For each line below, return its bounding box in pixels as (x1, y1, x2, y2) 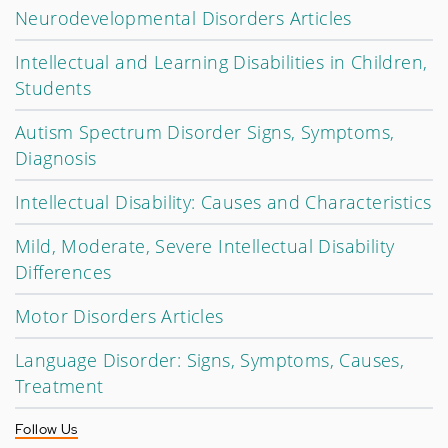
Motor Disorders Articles (15, 304, 224, 328)
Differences (15, 260, 112, 284)
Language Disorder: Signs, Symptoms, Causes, (15, 348, 405, 372)
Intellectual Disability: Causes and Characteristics (15, 190, 432, 214)
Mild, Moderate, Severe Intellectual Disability (15, 234, 395, 258)
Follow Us (15, 420, 78, 438)
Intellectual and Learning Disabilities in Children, (15, 50, 428, 74)
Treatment (15, 374, 104, 398)
